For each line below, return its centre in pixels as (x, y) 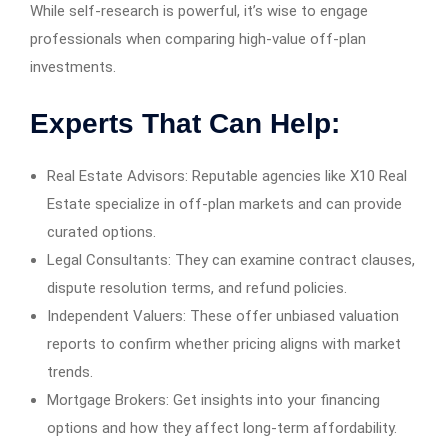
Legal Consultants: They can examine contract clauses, (231, 260)
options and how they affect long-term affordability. (222, 428)
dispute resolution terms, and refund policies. (197, 288)
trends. (70, 372)
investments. (73, 67)
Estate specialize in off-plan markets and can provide (224, 204)
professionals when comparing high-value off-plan (198, 39)
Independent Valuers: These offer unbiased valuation (223, 316)
